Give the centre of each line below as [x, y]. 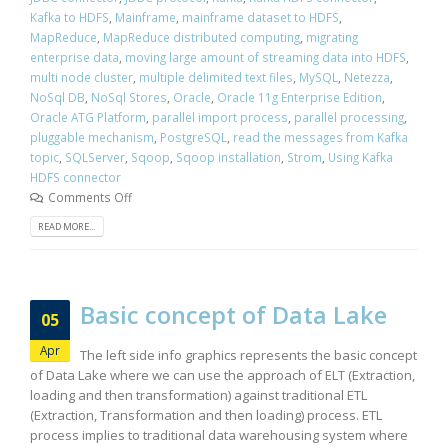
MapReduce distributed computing [201, 36]
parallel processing [349, 116]
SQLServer [95, 156]
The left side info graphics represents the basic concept [248, 354]
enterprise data [74, 56]
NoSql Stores [129, 96]
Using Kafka [360, 156]
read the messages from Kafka [320, 136]
